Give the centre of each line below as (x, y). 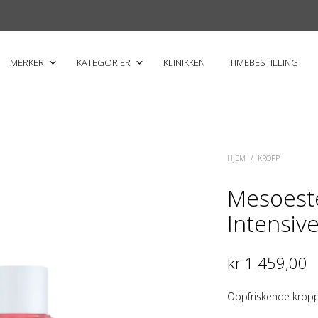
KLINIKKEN (184, 62)
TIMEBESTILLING (264, 62)
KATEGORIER (104, 62)
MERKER (27, 62)
